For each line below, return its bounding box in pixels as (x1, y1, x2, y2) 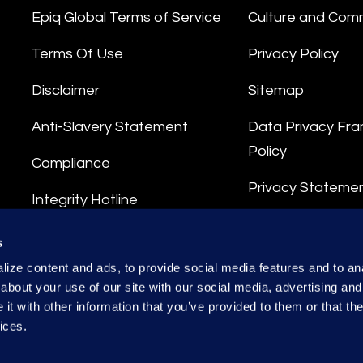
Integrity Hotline (32, 192, 138, 207)
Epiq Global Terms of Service (32, 10, 221, 25)
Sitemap (247, 83, 304, 98)
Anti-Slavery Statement (32, 119, 188, 135)
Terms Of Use (32, 46, 123, 62)
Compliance (32, 156, 110, 171)
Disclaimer (32, 83, 100, 98)
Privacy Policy (247, 46, 339, 62)
